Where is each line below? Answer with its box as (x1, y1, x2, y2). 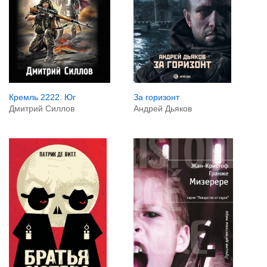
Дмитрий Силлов (9, 103, 74, 113)
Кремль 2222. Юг (9, 92, 76, 102)
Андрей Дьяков (133, 103, 192, 113)
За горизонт (133, 92, 179, 102)
